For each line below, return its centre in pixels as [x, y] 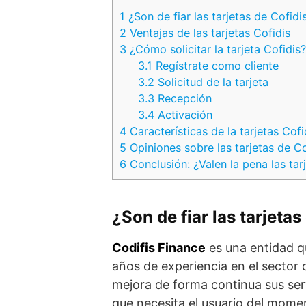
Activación [183, 114]
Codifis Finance [159, 247]
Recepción [183, 98]
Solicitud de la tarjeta [211, 82]
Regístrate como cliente [215, 65]
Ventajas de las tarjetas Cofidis [208, 32]
